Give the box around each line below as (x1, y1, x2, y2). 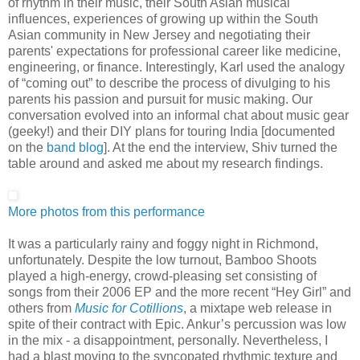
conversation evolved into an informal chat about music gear (8, 108, 349, 122)
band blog (43, 140, 104, 154)
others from (8, 301, 75, 315)
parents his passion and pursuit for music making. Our (8, 92, 313, 106)
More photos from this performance (8, 204, 205, 219)
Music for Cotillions (75, 301, 183, 315)
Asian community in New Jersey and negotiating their (8, 27, 310, 42)
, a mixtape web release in (183, 301, 332, 315)
